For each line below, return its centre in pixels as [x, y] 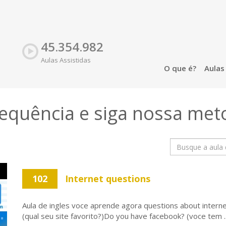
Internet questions [108, 179]
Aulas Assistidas [66, 60]
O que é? [180, 68]
